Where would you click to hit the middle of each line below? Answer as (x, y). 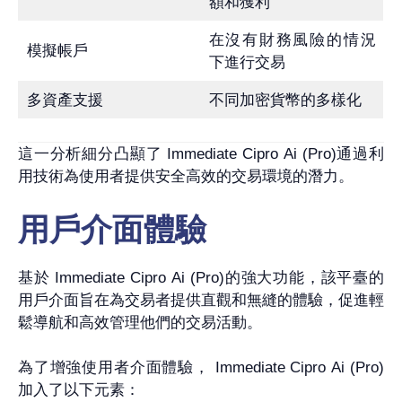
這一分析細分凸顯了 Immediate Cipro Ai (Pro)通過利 (201, 154)
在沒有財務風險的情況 (292, 39)
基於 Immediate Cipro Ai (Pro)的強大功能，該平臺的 (201, 277)
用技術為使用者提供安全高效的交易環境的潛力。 (186, 177)
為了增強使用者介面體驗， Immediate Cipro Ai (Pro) (201, 368)
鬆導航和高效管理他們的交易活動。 (140, 322)
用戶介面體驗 (112, 229)
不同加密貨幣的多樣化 (285, 100)
